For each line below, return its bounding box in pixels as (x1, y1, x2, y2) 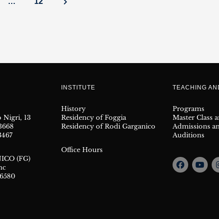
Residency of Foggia (61, 113, 126, 122)
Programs (173, 105, 204, 113)
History (61, 105, 86, 113)
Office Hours (61, 146, 103, 154)
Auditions (173, 131, 204, 139)
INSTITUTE (61, 84, 95, 91)
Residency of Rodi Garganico (61, 122, 155, 131)
